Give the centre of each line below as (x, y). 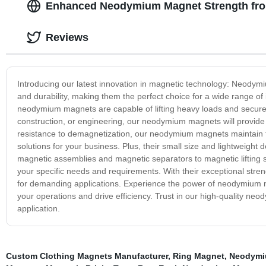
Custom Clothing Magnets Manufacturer (87, 256)
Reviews (67, 37)
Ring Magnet (198, 256)
